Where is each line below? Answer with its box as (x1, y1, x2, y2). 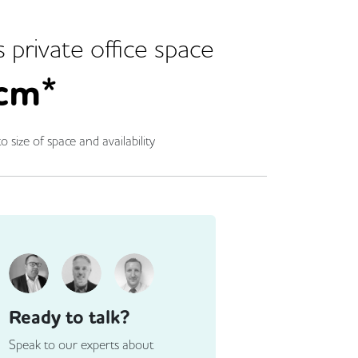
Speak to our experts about (9, 336, 153, 353)
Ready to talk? (9, 304, 130, 331)
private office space (6, 32, 214, 65)
